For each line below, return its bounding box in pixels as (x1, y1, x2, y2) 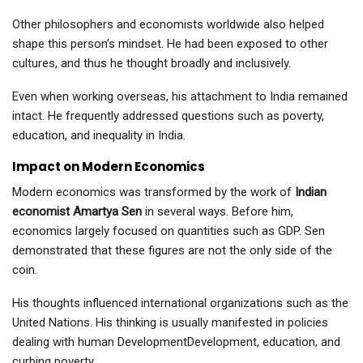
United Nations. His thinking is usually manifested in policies (12, 315, 328, 331)
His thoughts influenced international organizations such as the (12, 296, 348, 311)
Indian (295, 185, 327, 200)
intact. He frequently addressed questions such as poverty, (12, 109, 324, 124)
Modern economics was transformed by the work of (12, 185, 295, 200)
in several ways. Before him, (145, 204, 293, 220)
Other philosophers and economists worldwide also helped (12, 17, 324, 32)
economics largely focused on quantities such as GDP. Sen (12, 224, 325, 239)
